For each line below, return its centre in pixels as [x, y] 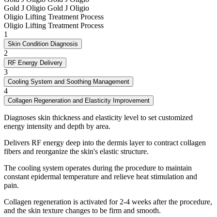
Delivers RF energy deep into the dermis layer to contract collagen [105, 143]
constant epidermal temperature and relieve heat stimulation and [101, 177]
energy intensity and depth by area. [57, 126]
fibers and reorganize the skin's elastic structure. [76, 152]
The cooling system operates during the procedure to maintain [98, 168]
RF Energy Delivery [35, 63]
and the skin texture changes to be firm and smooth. [82, 211]
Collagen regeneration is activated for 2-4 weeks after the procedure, [108, 202]
